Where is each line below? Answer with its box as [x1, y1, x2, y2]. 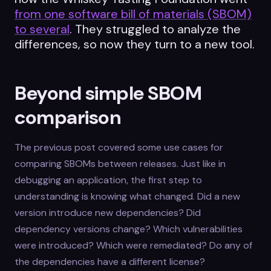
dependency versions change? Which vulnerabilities [15, 223, 243, 236]
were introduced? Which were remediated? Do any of [15, 239, 252, 252]
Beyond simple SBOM [15, 80, 202, 106]
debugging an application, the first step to [15, 174, 202, 187]
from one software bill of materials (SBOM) [15, 6, 252, 22]
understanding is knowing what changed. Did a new [15, 190, 240, 203]
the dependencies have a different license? [15, 255, 205, 269]
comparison [15, 105, 121, 131]
